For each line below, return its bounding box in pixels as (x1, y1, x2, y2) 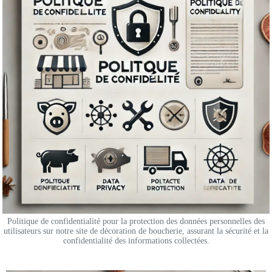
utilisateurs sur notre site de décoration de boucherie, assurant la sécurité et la (4, 226, 268, 236)
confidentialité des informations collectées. (63, 236, 209, 246)
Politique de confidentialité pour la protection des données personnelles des (7, 217, 265, 226)
